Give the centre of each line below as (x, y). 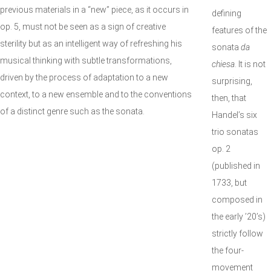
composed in (237, 200)
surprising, (232, 81)
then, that (229, 98)
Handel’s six (234, 115)
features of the (239, 30)
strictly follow (237, 233)
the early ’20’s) (239, 217)
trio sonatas (235, 132)
